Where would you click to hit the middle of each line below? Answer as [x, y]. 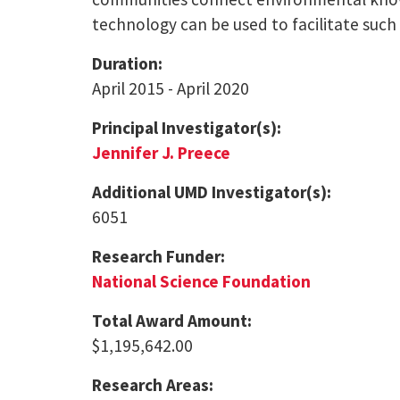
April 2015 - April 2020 [171, 88]
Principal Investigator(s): [187, 127]
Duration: [128, 63]
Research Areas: [153, 384]
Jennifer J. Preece [162, 152]
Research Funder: [159, 256]
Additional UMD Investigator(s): [212, 192]
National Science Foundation [202, 281]
